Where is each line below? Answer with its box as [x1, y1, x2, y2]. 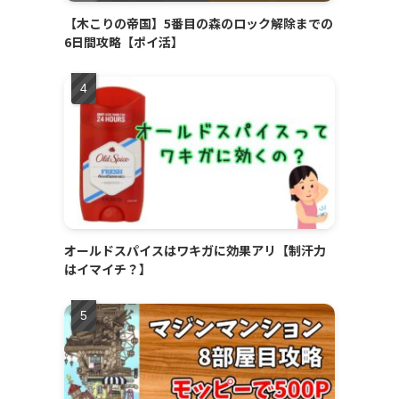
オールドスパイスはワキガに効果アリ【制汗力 [64, 241, 326, 260]
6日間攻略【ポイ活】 [64, 33, 183, 52]
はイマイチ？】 [64, 260, 151, 279]
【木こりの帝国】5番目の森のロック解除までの [64, 14, 333, 33]
